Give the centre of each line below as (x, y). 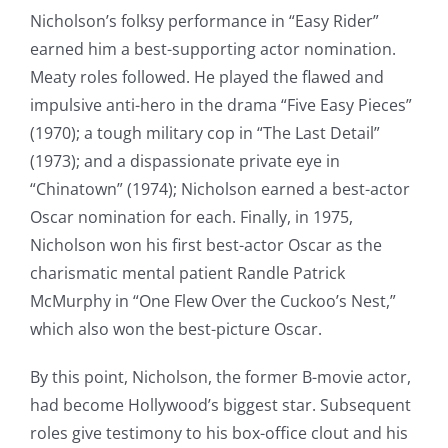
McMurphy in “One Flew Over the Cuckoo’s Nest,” (212, 301)
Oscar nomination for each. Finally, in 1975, (191, 217)
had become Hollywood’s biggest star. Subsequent (220, 405)
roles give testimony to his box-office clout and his (218, 433)
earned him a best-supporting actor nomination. (212, 49)
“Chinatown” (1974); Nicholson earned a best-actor (219, 189)
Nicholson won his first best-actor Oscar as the (205, 245)
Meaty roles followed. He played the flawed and (206, 77)
